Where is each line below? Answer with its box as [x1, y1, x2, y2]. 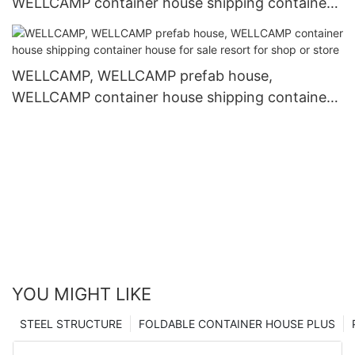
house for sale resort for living [12, 16, 214, 33]
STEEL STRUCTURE [20, 316, 122, 330]
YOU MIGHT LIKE [12, 283, 151, 304]
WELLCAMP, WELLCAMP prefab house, [12, 67, 273, 84]
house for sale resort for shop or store [12, 109, 269, 127]
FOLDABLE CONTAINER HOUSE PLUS [139, 316, 335, 330]
